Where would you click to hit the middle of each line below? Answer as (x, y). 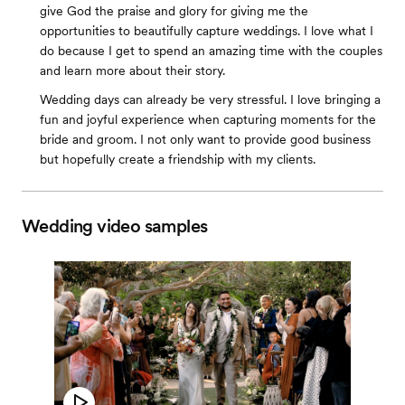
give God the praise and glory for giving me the (174, 11)
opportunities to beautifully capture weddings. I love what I (207, 31)
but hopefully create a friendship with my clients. (178, 159)
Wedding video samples (115, 226)
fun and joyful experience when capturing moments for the (208, 119)
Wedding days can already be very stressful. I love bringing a (210, 99)
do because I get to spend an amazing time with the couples (211, 51)
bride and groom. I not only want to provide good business (205, 139)
